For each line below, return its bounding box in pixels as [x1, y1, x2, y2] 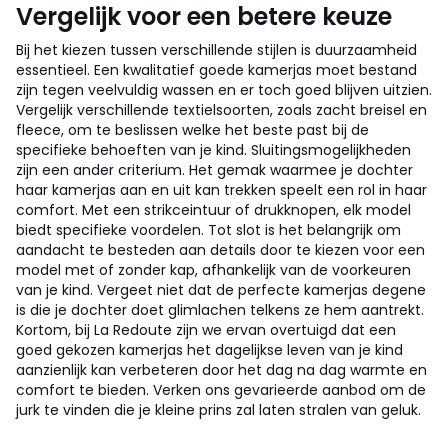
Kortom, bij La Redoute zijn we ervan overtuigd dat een [16, 320, 396, 340]
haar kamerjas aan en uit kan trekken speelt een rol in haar [16, 180, 427, 200]
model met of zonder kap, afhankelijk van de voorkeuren [16, 260, 411, 280]
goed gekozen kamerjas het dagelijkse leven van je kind [16, 340, 403, 360]
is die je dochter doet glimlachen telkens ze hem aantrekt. [16, 300, 424, 320]
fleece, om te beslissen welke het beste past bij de [16, 120, 369, 140]
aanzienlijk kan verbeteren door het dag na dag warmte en [16, 360, 427, 380]
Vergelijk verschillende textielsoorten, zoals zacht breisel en [16, 100, 427, 120]
